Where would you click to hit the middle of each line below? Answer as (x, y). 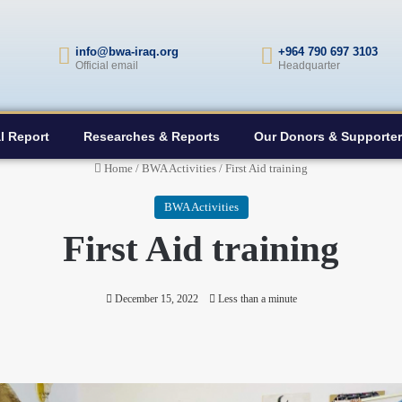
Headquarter (310, 66)
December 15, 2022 (156, 299)
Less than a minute (256, 299)
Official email (106, 66)
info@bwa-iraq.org (127, 52)
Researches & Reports (152, 136)
